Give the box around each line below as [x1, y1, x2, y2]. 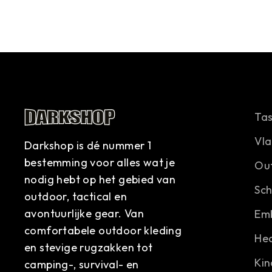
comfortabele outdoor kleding [24, 223, 182, 237]
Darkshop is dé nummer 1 [24, 138, 152, 152]
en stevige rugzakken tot [24, 240, 153, 254]
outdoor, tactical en [24, 189, 127, 203]
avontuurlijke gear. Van [24, 206, 144, 220]
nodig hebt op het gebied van [24, 172, 176, 186]
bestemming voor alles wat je [24, 155, 175, 169]
